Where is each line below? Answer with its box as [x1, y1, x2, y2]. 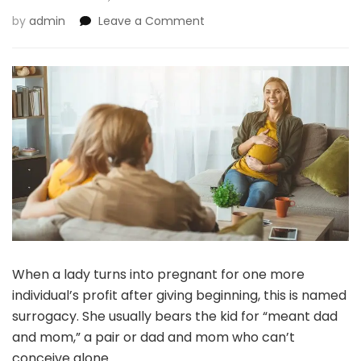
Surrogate [204, 29, 259, 45]
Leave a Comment [98, 13, 205, 29]
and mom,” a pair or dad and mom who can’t [12, 328, 295, 347]
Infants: [204, 46, 246, 62]
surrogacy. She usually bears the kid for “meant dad [12, 307, 338, 326]
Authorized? [204, 215, 271, 231]
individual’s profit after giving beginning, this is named [12, 286, 346, 305]
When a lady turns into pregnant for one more [12, 265, 305, 284]
